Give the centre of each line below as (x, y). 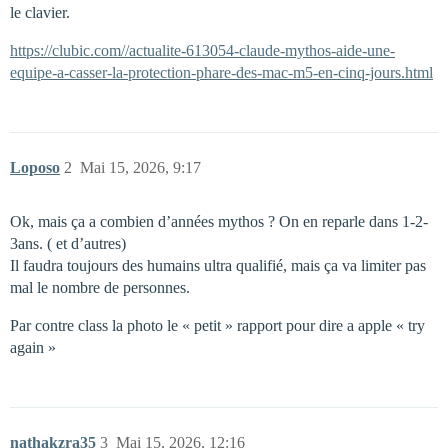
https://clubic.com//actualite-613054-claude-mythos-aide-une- (202, 50)
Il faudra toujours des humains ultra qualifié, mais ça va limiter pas (218, 265)
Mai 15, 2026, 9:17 (140, 167)
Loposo (35, 167)
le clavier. (40, 12)
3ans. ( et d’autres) (68, 243)
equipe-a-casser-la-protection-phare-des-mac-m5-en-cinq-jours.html (221, 72)
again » (33, 347)
